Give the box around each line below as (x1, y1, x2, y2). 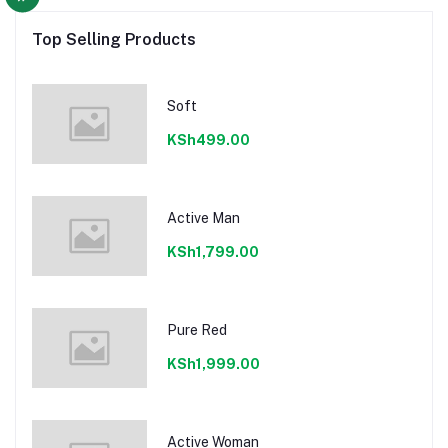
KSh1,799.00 (166, 243, 259, 260)
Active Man (166, 209, 240, 226)
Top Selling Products (32, 30, 196, 50)
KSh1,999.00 (166, 355, 260, 372)
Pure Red (166, 321, 227, 338)
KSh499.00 (166, 131, 250, 148)
